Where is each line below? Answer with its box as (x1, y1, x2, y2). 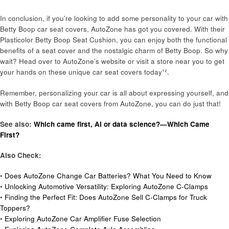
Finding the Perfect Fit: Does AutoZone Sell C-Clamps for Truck (5, 192, 207, 202)
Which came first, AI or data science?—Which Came (34, 119, 210, 129)
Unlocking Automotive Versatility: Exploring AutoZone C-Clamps (5, 181, 208, 192)
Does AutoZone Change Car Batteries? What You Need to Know (5, 171, 212, 181)
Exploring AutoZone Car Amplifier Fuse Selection (5, 214, 161, 224)
